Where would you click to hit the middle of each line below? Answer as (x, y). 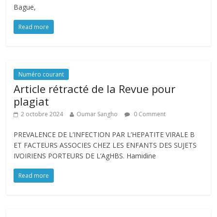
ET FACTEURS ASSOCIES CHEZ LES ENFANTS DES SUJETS (105, 145)
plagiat (31, 101)
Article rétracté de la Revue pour (95, 89)
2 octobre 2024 (42, 114)
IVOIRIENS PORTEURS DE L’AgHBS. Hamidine (85, 156)
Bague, (25, 7)
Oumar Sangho (97, 114)
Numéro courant (41, 74)
